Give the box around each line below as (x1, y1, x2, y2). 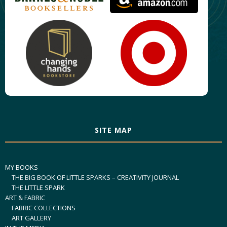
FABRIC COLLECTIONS (12, 203, 75, 213)
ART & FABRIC (5, 193, 45, 203)
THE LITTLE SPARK (12, 183, 65, 193)
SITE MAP (95, 125, 132, 135)
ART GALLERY (12, 213, 51, 223)
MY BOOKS (5, 163, 38, 172)
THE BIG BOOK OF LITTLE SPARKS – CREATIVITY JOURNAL (12, 173, 179, 182)
